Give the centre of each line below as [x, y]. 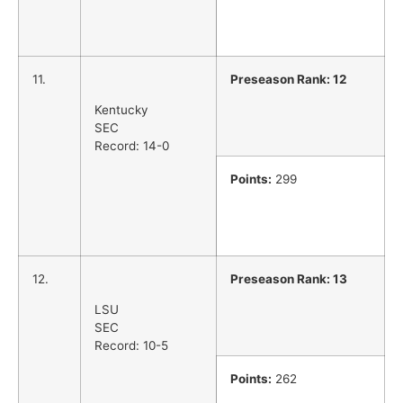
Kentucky [121, 110]
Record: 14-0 [132, 146]
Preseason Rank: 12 [289, 79]
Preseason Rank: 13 [289, 278]
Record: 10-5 [131, 346]
